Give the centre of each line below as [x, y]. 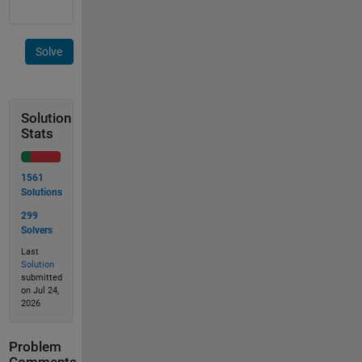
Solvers [36, 230]
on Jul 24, [40, 290]
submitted [41, 278]
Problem [35, 347]
